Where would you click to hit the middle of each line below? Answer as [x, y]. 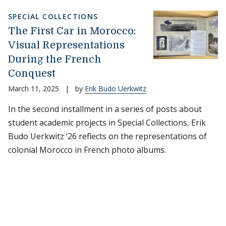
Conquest [32, 73]
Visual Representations [66, 45]
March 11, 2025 [34, 89]
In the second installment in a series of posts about [105, 109]
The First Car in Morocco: [72, 31]
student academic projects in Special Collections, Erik [107, 123]
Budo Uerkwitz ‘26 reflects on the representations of [107, 136]
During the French [55, 59]
